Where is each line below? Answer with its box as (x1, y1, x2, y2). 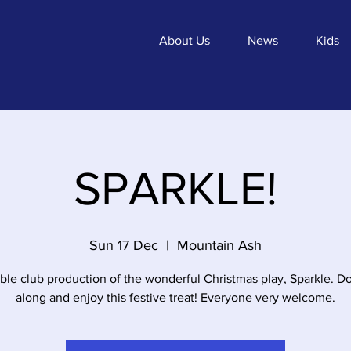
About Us (159, 34, 210, 47)
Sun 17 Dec (89, 237, 158, 253)
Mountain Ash (177, 237, 262, 253)
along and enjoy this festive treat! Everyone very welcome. (16, 291, 335, 304)
